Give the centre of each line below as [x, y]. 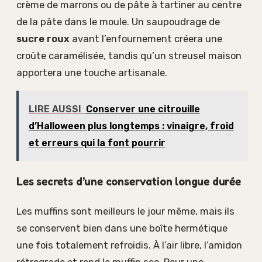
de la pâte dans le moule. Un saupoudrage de [118, 21]
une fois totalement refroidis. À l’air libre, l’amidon [129, 245]
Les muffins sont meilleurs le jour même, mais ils [125, 211]
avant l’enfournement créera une [146, 38]
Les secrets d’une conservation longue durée [129, 182]
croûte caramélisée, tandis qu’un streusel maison [129, 55]
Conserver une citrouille [143, 109]
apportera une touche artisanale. [92, 72]
